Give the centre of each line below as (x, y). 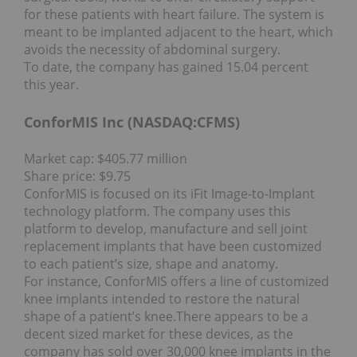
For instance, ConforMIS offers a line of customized (177, 282)
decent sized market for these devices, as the (159, 334)
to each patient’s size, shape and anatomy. (151, 264)
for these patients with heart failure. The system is (174, 15)
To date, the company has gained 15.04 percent (166, 67)
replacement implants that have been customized (173, 247)
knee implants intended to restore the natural (162, 299)
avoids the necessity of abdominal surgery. (154, 50)
